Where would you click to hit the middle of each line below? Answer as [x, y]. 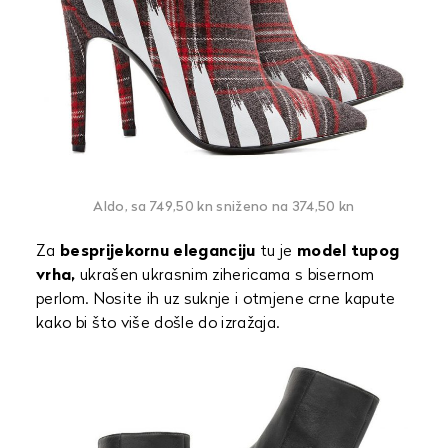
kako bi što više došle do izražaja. [158, 323]
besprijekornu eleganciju [157, 251]
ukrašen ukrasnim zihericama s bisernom [225, 275]
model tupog [348, 251]
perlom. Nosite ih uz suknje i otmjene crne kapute [216, 299]
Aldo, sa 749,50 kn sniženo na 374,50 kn [224, 207]
